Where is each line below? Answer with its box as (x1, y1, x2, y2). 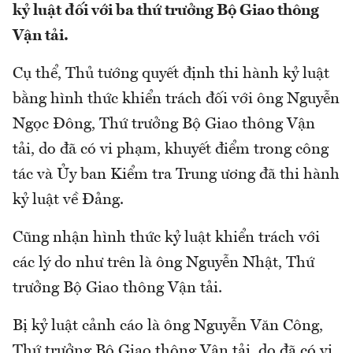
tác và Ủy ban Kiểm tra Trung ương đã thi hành (13, 166, 340, 183)
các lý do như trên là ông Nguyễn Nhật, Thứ (13, 255, 314, 271)
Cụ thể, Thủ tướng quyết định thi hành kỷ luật (13, 65, 329, 82)
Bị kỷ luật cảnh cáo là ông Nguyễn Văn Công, (13, 318, 323, 334)
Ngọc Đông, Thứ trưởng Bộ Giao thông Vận (13, 116, 315, 132)
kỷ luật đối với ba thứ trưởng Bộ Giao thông (13, 2, 319, 19)
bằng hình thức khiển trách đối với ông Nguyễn (13, 91, 340, 107)
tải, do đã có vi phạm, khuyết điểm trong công (13, 141, 329, 158)
